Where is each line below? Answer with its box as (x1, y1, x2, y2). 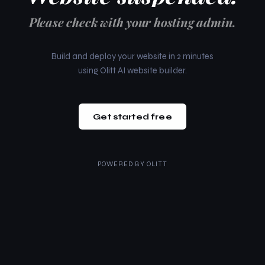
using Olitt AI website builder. (78, 65, 187, 76)
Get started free (93, 111, 172, 122)
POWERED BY (97, 160, 147, 168)
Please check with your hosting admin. (28, 14, 237, 30)
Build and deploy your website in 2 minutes (51, 51, 214, 62)
